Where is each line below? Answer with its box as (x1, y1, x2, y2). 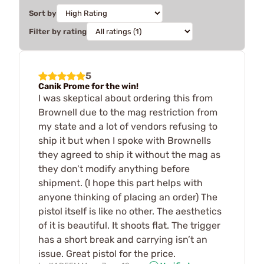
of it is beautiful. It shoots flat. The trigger (38, 219, 220, 231)
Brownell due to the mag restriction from (38, 106, 217, 118)
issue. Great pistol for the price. (38, 247, 176, 259)
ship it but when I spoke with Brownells (38, 134, 211, 146)
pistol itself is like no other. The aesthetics (38, 205, 222, 217)
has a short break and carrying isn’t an (38, 233, 207, 245)
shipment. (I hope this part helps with (38, 177, 203, 189)
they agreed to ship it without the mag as (38, 148, 220, 160)
